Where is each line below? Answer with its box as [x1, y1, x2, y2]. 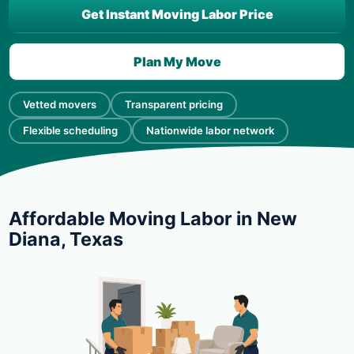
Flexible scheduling [23, 124, 118, 137]
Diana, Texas [9, 228, 123, 250]
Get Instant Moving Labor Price [81, 6, 273, 22]
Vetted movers [23, 98, 96, 111]
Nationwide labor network [146, 124, 274, 137]
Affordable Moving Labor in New [9, 207, 297, 230]
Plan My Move [133, 54, 221, 70]
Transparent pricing [125, 98, 223, 111]
